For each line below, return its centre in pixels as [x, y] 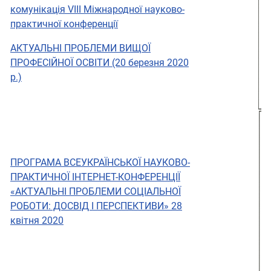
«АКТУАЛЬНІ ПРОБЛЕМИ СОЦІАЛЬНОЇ [96, 192]
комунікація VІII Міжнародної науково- [97, 10]
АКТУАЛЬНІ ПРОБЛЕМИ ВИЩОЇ [80, 48]
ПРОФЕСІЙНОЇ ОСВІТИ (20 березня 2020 [100, 63]
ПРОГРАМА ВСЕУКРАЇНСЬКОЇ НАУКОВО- [100, 163]
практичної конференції [64, 24]
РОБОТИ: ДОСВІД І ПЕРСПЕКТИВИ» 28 [96, 206]
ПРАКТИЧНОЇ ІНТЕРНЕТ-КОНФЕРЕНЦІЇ [95, 177]
